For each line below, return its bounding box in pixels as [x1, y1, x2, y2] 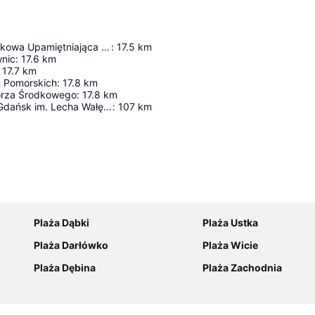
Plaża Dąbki [34, 216, 89, 229]
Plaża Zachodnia [202, 261, 282, 274]
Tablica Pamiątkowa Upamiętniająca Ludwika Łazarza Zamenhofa [101, 40, 110, 53]
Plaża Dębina [34, 261, 96, 274]
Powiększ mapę [188, 186, 261, 198]
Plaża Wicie [202, 238, 258, 251]
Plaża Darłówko [34, 238, 108, 251]
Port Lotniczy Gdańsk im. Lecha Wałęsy [103, 100, 112, 112]
